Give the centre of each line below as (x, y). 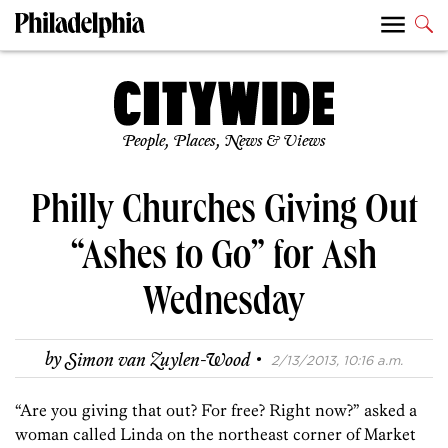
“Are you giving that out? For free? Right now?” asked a (216, 410)
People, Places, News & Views (224, 142)
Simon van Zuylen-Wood (157, 360)
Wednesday (224, 306)
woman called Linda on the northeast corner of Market (215, 434)
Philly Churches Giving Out (224, 214)
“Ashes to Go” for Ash (224, 260)
